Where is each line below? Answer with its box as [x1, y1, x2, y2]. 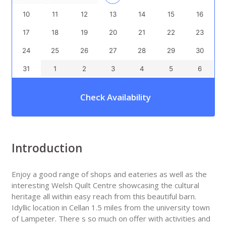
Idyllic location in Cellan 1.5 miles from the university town [11, 202, 210, 213]
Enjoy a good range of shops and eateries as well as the [11, 169, 207, 180]
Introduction [11, 140, 82, 156]
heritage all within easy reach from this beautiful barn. [11, 191, 196, 202]
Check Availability [80, 91, 151, 103]
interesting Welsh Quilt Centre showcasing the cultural [11, 180, 199, 191]
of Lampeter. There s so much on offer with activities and [11, 213, 210, 224]
